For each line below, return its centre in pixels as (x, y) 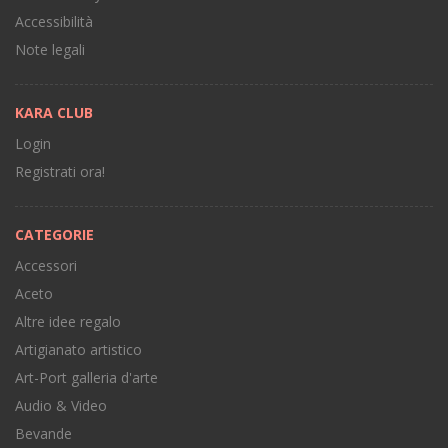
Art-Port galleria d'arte (86, 378)
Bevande (43, 434)
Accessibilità (54, 22)
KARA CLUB (54, 113)
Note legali (50, 50)
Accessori (46, 266)
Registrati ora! (60, 172)
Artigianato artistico (78, 350)
